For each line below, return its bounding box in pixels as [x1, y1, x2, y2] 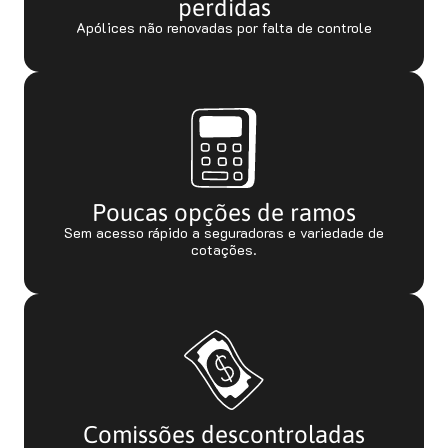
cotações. [191, 240, 257, 259]
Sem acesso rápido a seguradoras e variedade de [64, 223, 384, 242]
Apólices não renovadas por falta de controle [76, 18, 372, 37]
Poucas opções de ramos [92, 198, 356, 226]
